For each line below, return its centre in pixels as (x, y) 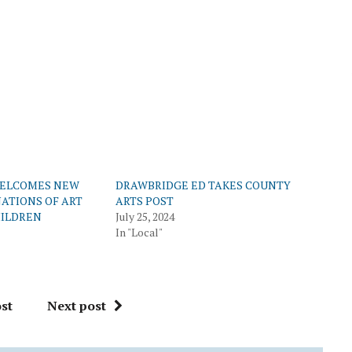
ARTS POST (144, 200)
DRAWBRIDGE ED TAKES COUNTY (203, 185)
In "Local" (139, 232)
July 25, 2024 (145, 216)
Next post (77, 305)
